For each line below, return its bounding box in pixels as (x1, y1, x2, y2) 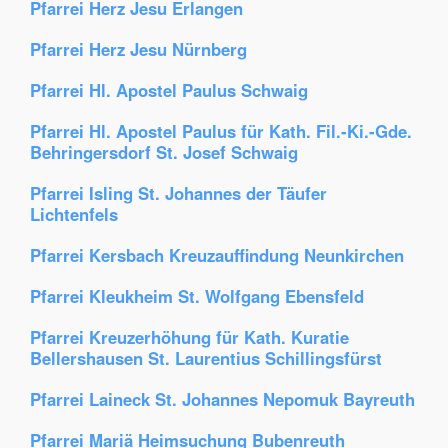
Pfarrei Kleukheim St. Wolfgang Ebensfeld (30, 284, 364, 308)
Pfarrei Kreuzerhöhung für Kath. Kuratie (30, 325, 349, 349)
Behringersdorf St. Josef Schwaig (30, 140, 298, 164)
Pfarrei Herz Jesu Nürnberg (30, 37, 247, 61)
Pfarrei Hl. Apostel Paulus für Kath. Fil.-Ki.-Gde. (30, 119, 412, 143)
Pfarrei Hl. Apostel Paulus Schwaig (30, 78, 308, 102)
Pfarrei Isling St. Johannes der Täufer (30, 181, 327, 205)
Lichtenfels (30, 202, 118, 226)
